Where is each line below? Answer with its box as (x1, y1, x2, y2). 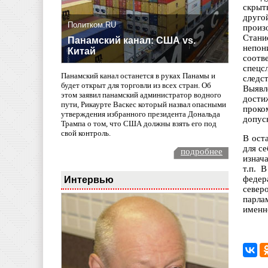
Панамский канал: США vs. (68, 35, 196, 46)
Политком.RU (68, 20, 116, 30)
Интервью (64, 173, 114, 185)
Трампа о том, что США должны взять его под (61, 119, 217, 129)
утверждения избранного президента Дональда (61, 109, 220, 119)
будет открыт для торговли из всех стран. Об (61, 81, 211, 90)
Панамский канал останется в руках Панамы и (61, 71, 215, 81)
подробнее (181, 146, 223, 156)
